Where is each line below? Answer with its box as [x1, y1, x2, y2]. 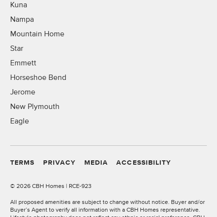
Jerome [10, 87, 35, 97]
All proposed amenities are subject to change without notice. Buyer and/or [10, 199, 205, 206]
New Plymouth [10, 102, 60, 111]
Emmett [10, 58, 36, 68]
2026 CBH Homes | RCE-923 [16, 182, 92, 190]
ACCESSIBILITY [116, 158, 171, 168]
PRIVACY [43, 158, 76, 168]
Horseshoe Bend [10, 73, 66, 82]
